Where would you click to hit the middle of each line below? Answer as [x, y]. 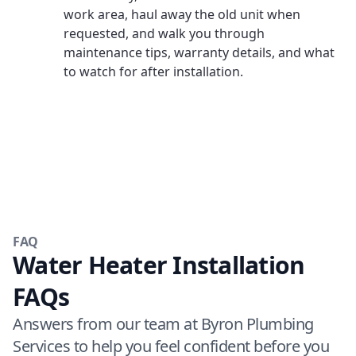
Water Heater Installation [159, 265]
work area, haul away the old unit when [182, 14]
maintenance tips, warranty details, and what [199, 52]
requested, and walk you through [164, 33]
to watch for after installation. [153, 72]
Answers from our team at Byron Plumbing [163, 324]
